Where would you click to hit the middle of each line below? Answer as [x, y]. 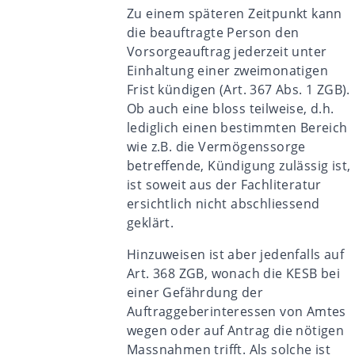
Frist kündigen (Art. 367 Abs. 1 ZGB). [239, 90]
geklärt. [151, 223]
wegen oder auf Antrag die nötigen [236, 330]
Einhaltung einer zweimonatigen [227, 71]
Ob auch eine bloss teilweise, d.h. [231, 109]
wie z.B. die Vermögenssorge [216, 147]
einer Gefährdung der [195, 292]
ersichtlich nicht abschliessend [223, 204]
